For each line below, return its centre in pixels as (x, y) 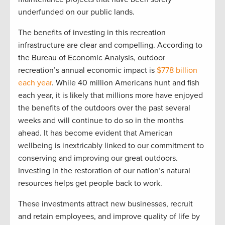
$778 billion (177, 71)
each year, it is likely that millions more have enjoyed (110, 96)
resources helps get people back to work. (90, 184)
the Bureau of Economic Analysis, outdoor (92, 58)
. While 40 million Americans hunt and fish (126, 83)
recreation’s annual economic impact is (87, 71)
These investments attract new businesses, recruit (105, 204)
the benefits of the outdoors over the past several (104, 108)
